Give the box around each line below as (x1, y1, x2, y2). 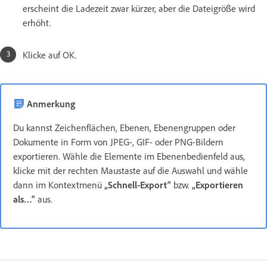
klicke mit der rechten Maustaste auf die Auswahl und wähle (13, 164, 248, 176)
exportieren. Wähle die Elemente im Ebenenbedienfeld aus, (13, 150, 245, 162)
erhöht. (23, 16, 51, 29)
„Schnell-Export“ (104, 178, 171, 191)
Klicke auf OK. (23, 48, 77, 61)
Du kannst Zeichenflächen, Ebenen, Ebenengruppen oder (13, 121, 235, 133)
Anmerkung (27, 97, 75, 110)
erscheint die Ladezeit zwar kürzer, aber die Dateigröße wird (23, 2, 255, 14)
